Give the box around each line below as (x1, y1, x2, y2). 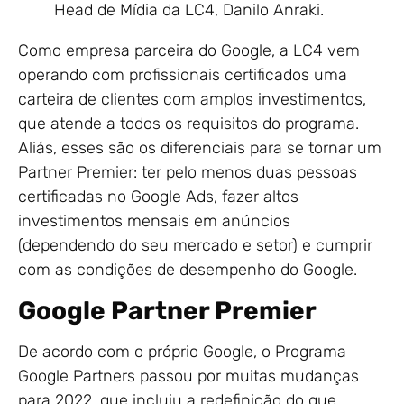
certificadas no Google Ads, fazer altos (18, 187, 298, 207)
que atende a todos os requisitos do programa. (18, 114, 359, 134)
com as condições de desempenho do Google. (18, 260, 357, 280)
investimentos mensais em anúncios (18, 211, 290, 232)
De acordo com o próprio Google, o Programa (18, 341, 346, 362)
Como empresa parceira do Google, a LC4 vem (18, 41, 360, 61)
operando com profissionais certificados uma (18, 65, 347, 86)
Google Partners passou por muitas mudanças (18, 365, 359, 386)
